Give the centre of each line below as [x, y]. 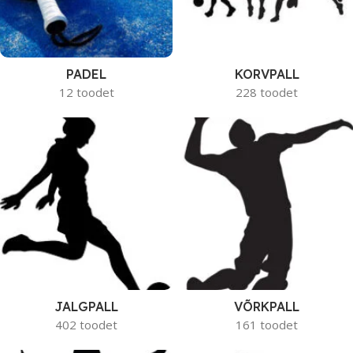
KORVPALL [267, 74]
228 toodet [267, 92]
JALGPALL [86, 307]
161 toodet [267, 325]
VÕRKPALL [267, 307]
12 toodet [86, 92]
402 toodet [86, 325]
